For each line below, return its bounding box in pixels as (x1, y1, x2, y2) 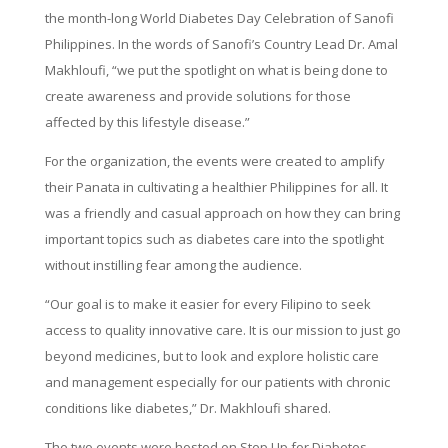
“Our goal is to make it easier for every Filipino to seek (44, 295, 371, 314)
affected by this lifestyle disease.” (44, 113, 250, 132)
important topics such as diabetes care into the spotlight (44, 230, 384, 249)
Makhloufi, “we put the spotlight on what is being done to (44, 61, 388, 80)
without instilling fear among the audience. (44, 256, 302, 275)
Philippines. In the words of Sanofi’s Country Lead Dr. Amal (44, 35, 398, 54)
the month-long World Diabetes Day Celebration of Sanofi (44, 9, 394, 28)
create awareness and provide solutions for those (44, 87, 351, 106)
